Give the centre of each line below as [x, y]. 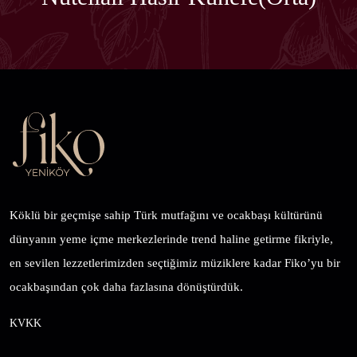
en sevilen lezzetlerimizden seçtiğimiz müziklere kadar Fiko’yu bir [175, 263]
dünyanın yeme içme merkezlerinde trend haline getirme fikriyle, [171, 239]
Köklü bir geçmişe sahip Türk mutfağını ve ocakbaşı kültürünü [166, 215]
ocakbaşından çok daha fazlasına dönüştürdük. [126, 287]
